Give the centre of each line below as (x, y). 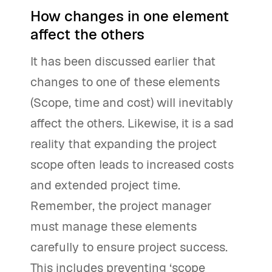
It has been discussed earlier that (123, 61)
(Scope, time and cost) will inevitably (132, 103)
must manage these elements (114, 226)
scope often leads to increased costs (132, 165)
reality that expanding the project (124, 144)
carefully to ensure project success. (129, 247)
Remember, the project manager (121, 206)
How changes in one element (130, 16)
